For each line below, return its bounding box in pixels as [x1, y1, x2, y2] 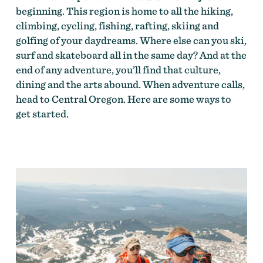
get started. [15, 107, 69, 120]
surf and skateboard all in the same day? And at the [15, 48, 247, 61]
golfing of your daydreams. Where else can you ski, [15, 33, 247, 46]
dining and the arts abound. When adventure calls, [15, 77, 245, 90]
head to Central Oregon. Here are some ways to [15, 92, 231, 105]
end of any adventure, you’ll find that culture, [15, 63, 221, 76]
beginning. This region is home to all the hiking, [15, 4, 233, 17]
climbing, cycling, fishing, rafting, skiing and [15, 19, 219, 32]
